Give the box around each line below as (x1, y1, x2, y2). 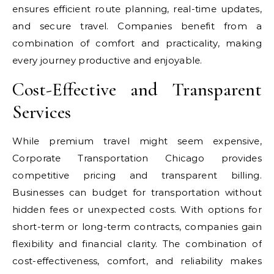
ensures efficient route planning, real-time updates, (12, 3, 262, 15)
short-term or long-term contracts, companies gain (12, 221, 262, 232)
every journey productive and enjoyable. (12, 54, 202, 66)
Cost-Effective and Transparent (12, 78, 262, 101)
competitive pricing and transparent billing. (12, 169, 262, 181)
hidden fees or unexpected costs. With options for (12, 204, 262, 215)
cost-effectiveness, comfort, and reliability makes (12, 255, 262, 267)
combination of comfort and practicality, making (12, 37, 262, 49)
